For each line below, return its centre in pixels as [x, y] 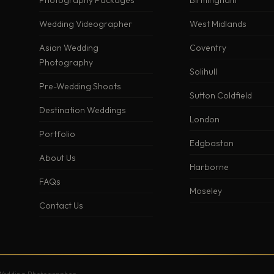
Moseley [206, 191]
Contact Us [61, 206]
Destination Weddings [82, 110]
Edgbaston [211, 143]
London [204, 120]
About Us [57, 158]
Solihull [203, 72]
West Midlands [218, 24]
